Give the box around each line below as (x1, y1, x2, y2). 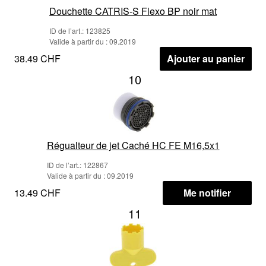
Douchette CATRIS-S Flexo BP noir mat (49, 4, 217, 18)
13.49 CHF (14, 185, 61, 199)
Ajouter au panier (167, 51, 245, 65)
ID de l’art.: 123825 (49, 25, 110, 36)
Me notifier (183, 185, 231, 199)
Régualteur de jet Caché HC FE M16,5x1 (46, 138, 220, 152)
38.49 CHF (14, 51, 61, 65)
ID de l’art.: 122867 (46, 159, 108, 170)
